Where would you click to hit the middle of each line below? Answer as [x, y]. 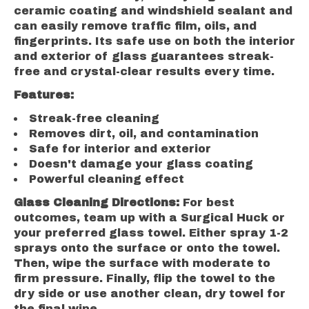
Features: [44, 95]
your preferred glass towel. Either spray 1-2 [151, 233]
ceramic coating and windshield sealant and [153, 11]
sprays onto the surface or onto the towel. [147, 248]
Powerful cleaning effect [107, 179]
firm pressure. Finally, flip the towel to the [144, 279]
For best [209, 203]
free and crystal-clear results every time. [144, 72]
